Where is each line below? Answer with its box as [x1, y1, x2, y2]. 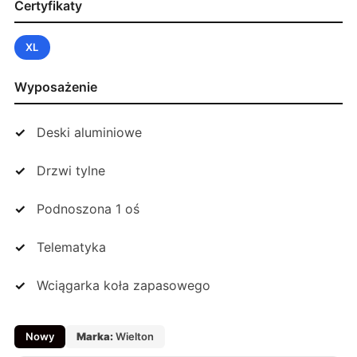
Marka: [76, 329, 113, 343]
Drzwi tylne [37, 162, 105, 178]
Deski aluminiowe [37, 124, 142, 140]
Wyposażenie [14, 78, 97, 95]
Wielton [113, 329, 154, 343]
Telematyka [37, 238, 106, 255]
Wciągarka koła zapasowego [37, 277, 210, 293]
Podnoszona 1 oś [37, 200, 139, 217]
